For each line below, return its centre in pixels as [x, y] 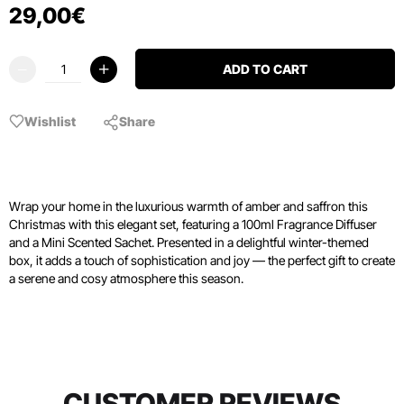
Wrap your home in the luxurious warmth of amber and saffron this [188, 206]
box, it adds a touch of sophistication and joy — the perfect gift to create [202, 260]
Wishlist [50, 121]
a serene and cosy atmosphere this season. [126, 278]
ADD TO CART [265, 69]
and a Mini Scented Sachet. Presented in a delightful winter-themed [189, 242]
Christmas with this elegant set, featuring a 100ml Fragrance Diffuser [193, 224]
